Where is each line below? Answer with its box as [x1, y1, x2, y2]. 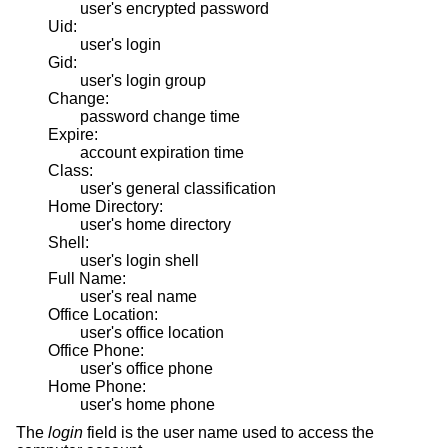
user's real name [80, 287, 197, 305]
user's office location [80, 323, 224, 341]
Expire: [48, 125, 98, 143]
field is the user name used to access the [83, 423, 374, 441]
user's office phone [80, 359, 213, 377]
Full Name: [48, 269, 126, 287]
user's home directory [80, 215, 231, 233]
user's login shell [80, 251, 199, 269]
